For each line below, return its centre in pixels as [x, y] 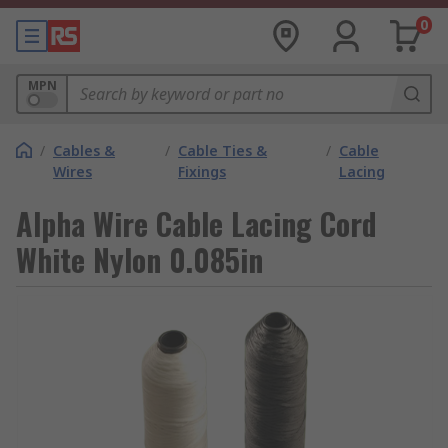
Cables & [84, 150]
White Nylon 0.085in [139, 259]
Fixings [202, 171]
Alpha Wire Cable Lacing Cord [196, 223]
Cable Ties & [223, 150]
